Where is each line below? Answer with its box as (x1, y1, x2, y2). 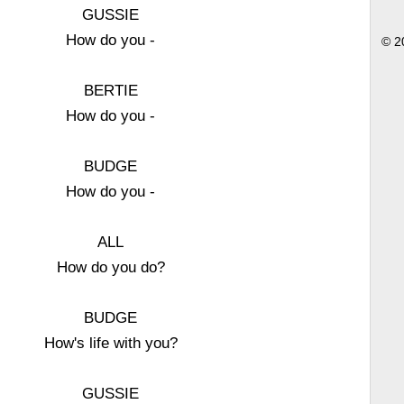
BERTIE (83, 82, 138, 98)
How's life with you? (43, 335, 178, 351)
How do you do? (56, 259, 165, 275)
